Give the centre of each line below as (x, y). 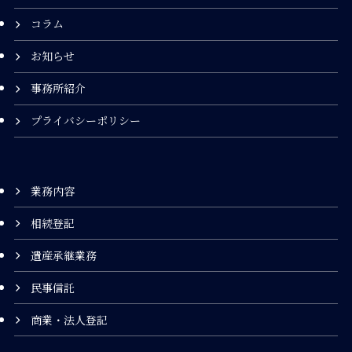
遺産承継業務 (63, 255)
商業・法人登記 (69, 319)
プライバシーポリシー (85, 121)
